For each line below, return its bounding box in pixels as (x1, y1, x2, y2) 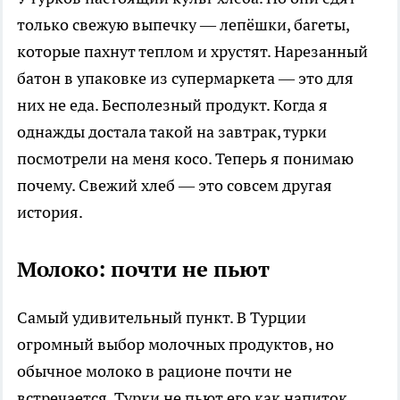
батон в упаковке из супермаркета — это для (17, 67, 354, 88)
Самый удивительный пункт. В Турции (17, 306, 306, 328)
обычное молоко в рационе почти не (17, 360, 292, 381)
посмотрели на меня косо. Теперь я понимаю (17, 147, 354, 169)
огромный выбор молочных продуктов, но (17, 333, 334, 354)
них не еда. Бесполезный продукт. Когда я (17, 94, 328, 115)
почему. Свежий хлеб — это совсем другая (17, 174, 332, 196)
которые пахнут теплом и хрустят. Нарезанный (17, 40, 368, 62)
